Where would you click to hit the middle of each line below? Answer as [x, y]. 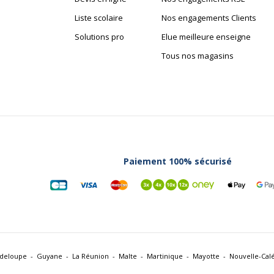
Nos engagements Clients [209, 18]
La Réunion [91, 256]
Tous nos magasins [197, 56]
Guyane [50, 256]
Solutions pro [99, 37]
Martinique [165, 256]
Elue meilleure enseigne [206, 37]
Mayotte [206, 256]
